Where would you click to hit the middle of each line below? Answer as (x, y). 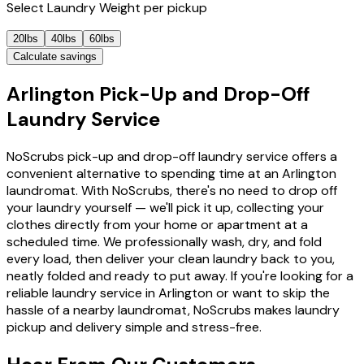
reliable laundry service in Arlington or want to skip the (168, 293)
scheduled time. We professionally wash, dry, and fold (164, 242)
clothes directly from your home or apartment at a (157, 225)
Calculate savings (55, 57)
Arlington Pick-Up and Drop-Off (158, 94)
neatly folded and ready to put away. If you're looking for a (180, 276)
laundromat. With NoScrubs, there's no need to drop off (172, 191)
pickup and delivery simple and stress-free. (134, 327)
